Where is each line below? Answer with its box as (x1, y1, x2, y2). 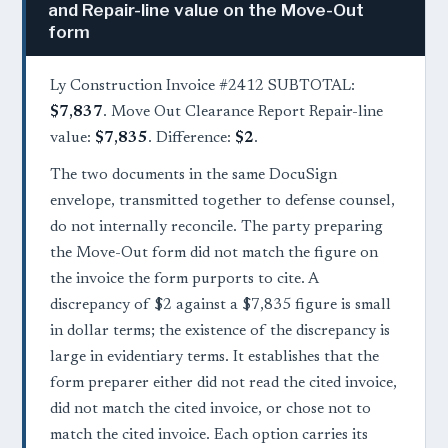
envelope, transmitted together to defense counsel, (50, 194, 395, 210)
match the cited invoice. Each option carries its (50, 428, 368, 444)
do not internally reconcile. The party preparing (50, 220, 383, 236)
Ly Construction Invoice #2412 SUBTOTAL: (50, 79, 355, 95)
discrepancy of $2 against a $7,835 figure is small (50, 298, 391, 314)
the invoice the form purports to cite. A (50, 272, 318, 288)
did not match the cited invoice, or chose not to (50, 402, 371, 418)
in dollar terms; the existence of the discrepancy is (50, 324, 390, 340)
